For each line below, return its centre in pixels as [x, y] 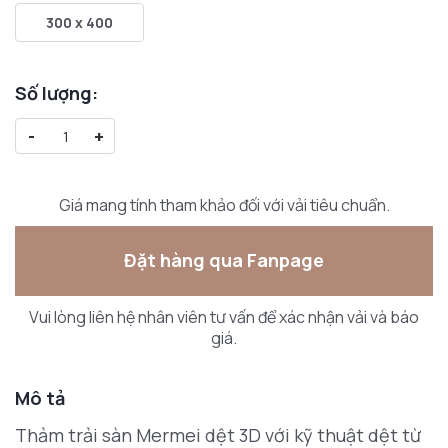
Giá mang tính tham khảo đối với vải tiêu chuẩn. [224, 204]
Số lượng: [56, 92]
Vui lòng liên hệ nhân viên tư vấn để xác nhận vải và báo [224, 316]
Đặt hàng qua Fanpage [224, 260]
